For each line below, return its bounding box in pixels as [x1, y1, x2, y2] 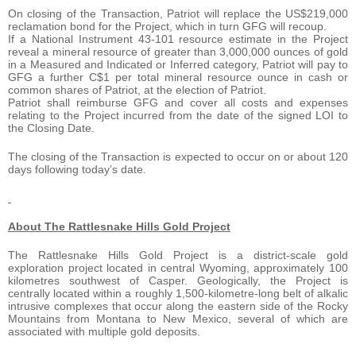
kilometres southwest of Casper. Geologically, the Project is [8, 273, 348, 287]
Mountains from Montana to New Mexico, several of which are [8, 311, 348, 325]
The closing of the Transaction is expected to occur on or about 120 [8, 149, 348, 163]
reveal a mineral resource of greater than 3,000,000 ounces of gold [8, 44, 348, 58]
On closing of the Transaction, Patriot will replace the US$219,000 [8, 6, 348, 20]
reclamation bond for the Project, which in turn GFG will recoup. [8, 19, 327, 33]
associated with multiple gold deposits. [8, 324, 200, 338]
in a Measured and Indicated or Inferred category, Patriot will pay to [8, 57, 348, 71]
